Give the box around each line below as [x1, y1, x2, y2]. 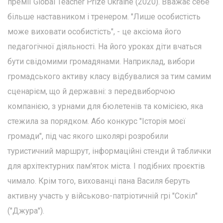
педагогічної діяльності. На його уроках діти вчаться [7, 41, 202, 51]
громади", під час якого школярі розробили [7, 131, 168, 141]
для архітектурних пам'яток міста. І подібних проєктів [7, 161, 205, 171]
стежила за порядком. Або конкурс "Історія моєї [7, 116, 186, 126]
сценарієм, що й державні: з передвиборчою [7, 86, 175, 96]
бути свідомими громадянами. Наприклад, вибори [7, 56, 195, 66]
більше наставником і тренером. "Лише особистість [7, 11, 201, 21]
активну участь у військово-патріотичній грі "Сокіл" [7, 191, 198, 201]
